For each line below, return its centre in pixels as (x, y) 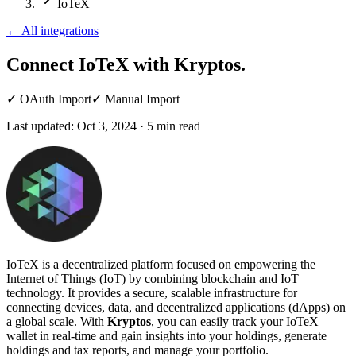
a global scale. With (57, 321)
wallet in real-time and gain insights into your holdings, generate (166, 335)
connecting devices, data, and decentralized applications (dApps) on (176, 307)
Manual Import (142, 99)
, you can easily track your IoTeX (235, 321)
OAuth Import (56, 99)
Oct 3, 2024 (107, 126)
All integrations (60, 31)
